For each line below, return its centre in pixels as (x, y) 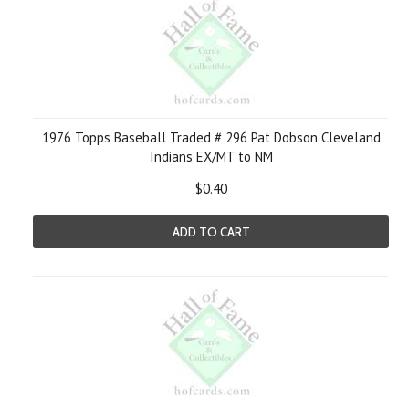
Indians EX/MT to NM (211, 157)
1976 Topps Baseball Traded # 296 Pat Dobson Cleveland (211, 137)
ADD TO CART (211, 232)
